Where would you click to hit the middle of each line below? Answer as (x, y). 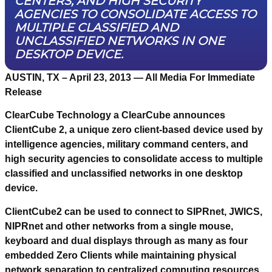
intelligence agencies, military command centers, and (127, 144)
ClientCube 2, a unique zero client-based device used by (134, 130)
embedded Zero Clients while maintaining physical (121, 255)
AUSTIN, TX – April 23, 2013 (68, 77)
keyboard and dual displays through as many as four (126, 240)
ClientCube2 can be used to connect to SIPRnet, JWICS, (134, 211)
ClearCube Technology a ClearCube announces (115, 115)
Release (23, 92)
